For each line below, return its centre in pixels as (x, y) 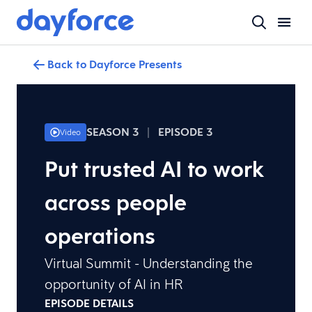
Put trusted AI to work (154, 169)
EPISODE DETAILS (89, 303)
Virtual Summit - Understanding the (149, 263)
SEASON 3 (112, 132)
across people (116, 202)
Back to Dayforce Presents (115, 64)
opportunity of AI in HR (114, 284)
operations (100, 236)
